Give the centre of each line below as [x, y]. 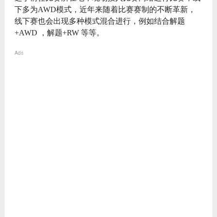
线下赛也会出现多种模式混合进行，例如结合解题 [100, 21]
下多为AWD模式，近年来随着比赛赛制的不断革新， [105, 9]
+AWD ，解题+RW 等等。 [59, 32]
